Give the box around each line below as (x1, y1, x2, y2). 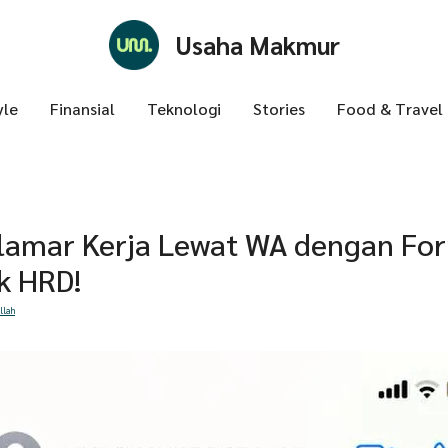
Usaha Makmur (175, 28, 340, 61)
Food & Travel (336, 97, 443, 119)
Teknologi (146, 97, 221, 119)
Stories (252, 97, 305, 119)
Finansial (49, 97, 115, 119)
